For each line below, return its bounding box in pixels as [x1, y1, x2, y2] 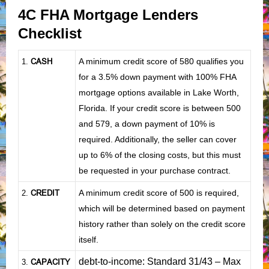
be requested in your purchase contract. [79, 165, 231, 175]
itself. [79, 234, 98, 244]
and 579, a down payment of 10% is [79, 118, 215, 128]
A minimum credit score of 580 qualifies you [79, 56, 244, 66]
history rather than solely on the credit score [79, 219, 246, 229]
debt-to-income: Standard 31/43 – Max [79, 256, 241, 267]
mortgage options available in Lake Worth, [79, 87, 239, 97]
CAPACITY [31, 256, 70, 267]
